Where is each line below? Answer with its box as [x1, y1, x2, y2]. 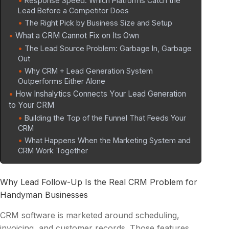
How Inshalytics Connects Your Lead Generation [15, 89, 186, 99]
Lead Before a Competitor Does [18, 6, 129, 15]
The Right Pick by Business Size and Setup [25, 18, 172, 28]
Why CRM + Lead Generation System [25, 66, 153, 76]
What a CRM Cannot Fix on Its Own [15, 31, 139, 41]
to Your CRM [9, 100, 54, 110]
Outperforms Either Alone [18, 77, 105, 86]
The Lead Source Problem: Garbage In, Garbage [25, 44, 192, 53]
